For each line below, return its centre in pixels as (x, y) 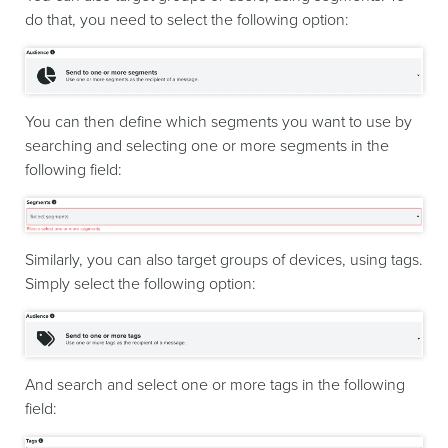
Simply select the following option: (140, 283)
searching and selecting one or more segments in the (207, 145)
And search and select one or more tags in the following (215, 385)
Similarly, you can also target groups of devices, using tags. (224, 259)
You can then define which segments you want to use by (218, 121)
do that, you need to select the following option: (187, 20)
